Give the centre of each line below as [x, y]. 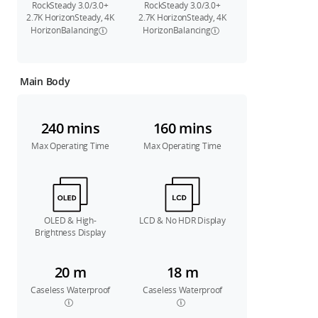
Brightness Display [70, 232]
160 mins [182, 128]
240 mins [70, 128]
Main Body [45, 82]
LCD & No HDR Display [182, 220]
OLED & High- [70, 220]
